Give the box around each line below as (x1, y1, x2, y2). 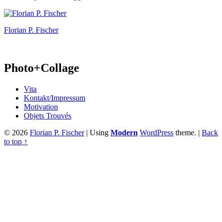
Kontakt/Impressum (24, 93, 85, 102)
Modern (111, 128, 138, 137)
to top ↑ (4, 137, 28, 146)
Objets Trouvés (24, 111, 71, 120)
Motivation (24, 102, 58, 111)
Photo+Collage (4, 61, 79, 74)
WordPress (140, 128, 173, 137)
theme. (173, 128, 198, 137)
